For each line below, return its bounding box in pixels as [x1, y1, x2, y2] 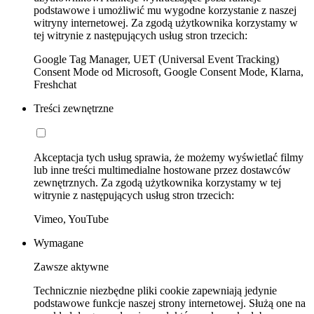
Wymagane [34, 237, 83, 250]
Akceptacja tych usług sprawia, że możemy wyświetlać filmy [34, 151, 303, 164]
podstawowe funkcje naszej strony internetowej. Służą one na [34, 297, 306, 310]
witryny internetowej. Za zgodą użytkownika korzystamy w [34, 17, 298, 29]
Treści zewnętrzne [34, 102, 114, 115]
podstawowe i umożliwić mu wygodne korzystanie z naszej [34, 4, 296, 17]
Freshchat [34, 78, 76, 91]
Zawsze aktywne [34, 261, 109, 273]
